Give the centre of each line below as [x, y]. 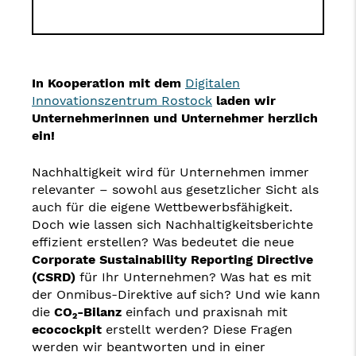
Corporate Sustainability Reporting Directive [172, 259]
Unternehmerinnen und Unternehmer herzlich [175, 118]
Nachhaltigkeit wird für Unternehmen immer [170, 172]
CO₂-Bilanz [88, 312]
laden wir [244, 101]
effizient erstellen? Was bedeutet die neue [163, 242]
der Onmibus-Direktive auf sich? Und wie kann [176, 294]
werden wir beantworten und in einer [149, 347]
